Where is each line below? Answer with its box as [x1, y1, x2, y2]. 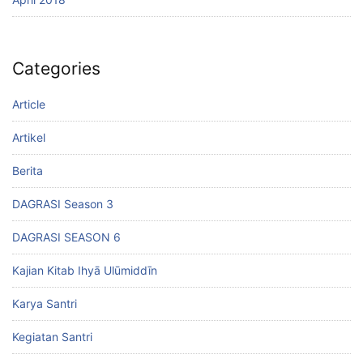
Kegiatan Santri [12, 330, 92, 344]
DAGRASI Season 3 [12, 197, 113, 211]
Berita [12, 164, 43, 178]
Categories [12, 58, 100, 79]
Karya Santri [12, 297, 77, 311]
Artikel [12, 130, 45, 145]
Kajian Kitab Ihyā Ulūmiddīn [12, 263, 157, 278]
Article [12, 97, 45, 112]
